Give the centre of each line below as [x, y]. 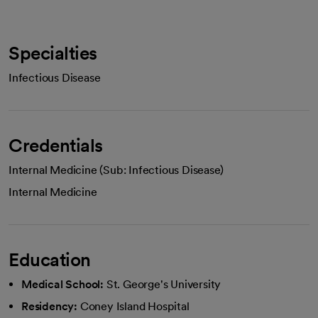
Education [50, 259]
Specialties [53, 53]
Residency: [49, 306]
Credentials [56, 145]
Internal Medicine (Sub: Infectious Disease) [116, 170]
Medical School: [62, 284]
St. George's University [164, 284]
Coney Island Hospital [135, 306]
